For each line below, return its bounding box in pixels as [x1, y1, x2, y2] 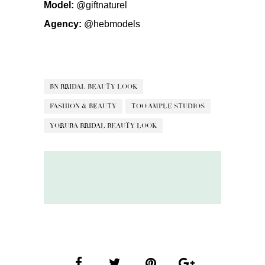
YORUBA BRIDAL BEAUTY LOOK [50, 121, 157, 130]
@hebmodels [84, 18, 140, 29]
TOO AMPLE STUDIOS [131, 102, 205, 110]
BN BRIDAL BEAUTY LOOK [50, 82, 137, 91]
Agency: [44, 18, 82, 29]
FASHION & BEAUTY [50, 102, 117, 110]
